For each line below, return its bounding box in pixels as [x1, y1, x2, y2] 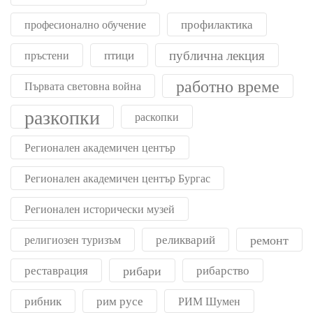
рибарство [196, 263, 249, 278]
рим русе [96, 293, 143, 309]
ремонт [250, 232, 289, 248]
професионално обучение [24, 17, 146, 32]
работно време [176, 75, 279, 97]
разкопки [24, 104, 100, 130]
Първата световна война [24, 79, 141, 94]
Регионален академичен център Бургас [24, 171, 210, 186]
